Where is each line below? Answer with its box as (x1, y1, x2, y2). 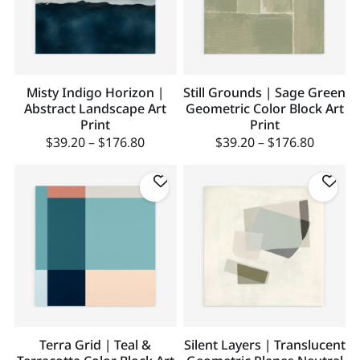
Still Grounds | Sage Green (183, 83, 346, 101)
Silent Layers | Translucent (183, 336, 346, 354)
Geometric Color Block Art (185, 99, 344, 117)
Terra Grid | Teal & (39, 336, 152, 354)
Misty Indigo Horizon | (27, 83, 165, 101)
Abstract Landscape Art (24, 99, 167, 117)
